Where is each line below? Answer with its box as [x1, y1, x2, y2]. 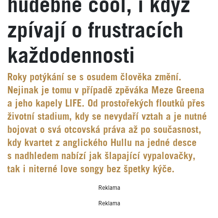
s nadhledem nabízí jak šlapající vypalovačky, [7, 152, 196, 161]
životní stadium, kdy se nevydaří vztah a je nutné [7, 112, 207, 122]
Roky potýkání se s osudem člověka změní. [7, 73, 182, 82]
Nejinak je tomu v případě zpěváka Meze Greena [7, 86, 204, 95]
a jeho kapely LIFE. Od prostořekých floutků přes [7, 99, 205, 109]
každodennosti [7, 47, 135, 67]
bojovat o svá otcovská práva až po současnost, [7, 126, 201, 135]
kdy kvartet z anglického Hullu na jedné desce [7, 139, 197, 148]
